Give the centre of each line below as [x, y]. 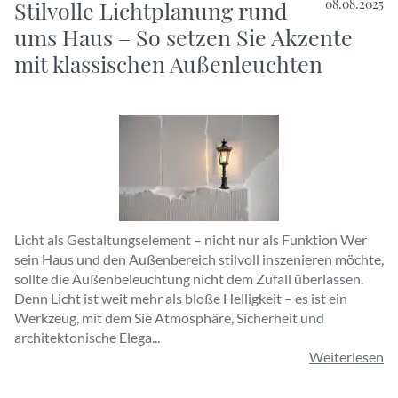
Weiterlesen [346, 357]
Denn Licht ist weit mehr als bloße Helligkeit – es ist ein [181, 298]
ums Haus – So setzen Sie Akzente [183, 37]
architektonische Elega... [87, 337]
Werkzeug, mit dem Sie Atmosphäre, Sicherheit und [169, 318]
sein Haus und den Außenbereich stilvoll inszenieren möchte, [199, 259]
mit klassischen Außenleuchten [168, 64]
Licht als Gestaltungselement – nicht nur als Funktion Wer [191, 239]
